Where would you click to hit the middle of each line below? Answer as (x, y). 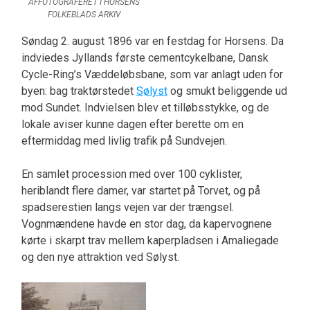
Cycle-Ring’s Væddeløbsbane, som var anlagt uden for (152, 74)
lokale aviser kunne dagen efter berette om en (132, 124)
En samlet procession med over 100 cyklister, (131, 174)
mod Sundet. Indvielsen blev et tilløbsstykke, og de (145, 107)
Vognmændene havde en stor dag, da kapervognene (146, 224)
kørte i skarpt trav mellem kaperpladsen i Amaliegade (150, 240)
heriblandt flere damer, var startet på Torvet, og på (140, 190)
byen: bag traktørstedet (79, 91)
